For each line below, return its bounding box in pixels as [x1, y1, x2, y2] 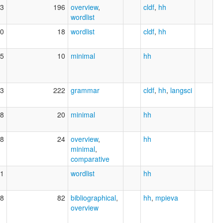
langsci [170, 85, 192, 96]
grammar [71, 85, 100, 96]
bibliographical [71, 193, 116, 203]
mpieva [155, 193, 178, 203]
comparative [71, 154, 110, 164]
